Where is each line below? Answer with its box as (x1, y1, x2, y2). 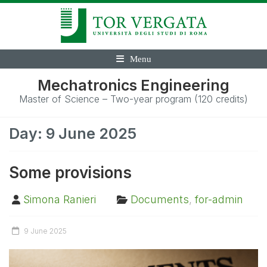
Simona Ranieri (23, 193, 96, 206)
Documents (131, 193, 189, 206)
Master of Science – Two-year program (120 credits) (19, 93, 248, 105)
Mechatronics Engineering (38, 76, 229, 94)
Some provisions (9, 163, 132, 182)
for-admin (195, 193, 243, 206)
